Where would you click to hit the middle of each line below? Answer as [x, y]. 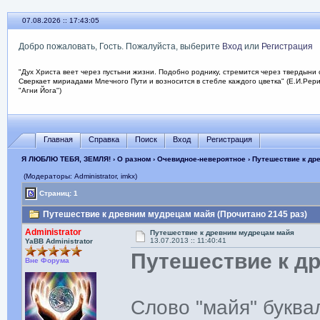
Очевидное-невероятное [201, 159]
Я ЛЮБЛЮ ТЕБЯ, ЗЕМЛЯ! [66, 159]
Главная [58, 139]
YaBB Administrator [59, 241]
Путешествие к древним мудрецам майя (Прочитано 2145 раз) [174, 214]
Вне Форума [47, 260]
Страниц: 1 [58, 193]
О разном [134, 159]
